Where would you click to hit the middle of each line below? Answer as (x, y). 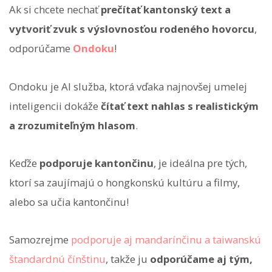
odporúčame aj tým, (201, 259)
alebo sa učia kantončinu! (69, 202)
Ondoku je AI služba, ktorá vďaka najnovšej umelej (128, 86)
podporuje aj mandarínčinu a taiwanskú (166, 240)
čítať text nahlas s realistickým (180, 106)
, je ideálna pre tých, (200, 163)
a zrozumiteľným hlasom (72, 125)
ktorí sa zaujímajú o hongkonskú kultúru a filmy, (124, 182)
